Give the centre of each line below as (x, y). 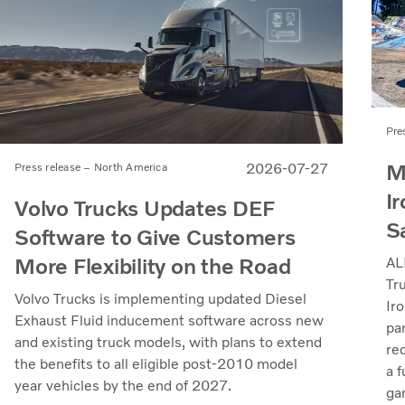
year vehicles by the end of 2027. (123, 385)
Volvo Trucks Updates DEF (145, 208)
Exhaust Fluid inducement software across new (169, 320)
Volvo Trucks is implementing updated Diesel (160, 298)
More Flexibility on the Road (153, 266)
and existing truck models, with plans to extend (168, 342)
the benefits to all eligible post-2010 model (156, 363)
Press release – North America (91, 167)
